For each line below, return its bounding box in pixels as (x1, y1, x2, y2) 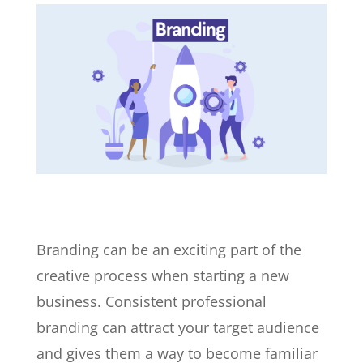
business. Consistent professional (36, 292, 267, 312)
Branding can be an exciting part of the (36, 240, 301, 260)
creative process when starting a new (36, 266, 289, 286)
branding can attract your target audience (36, 318, 319, 338)
